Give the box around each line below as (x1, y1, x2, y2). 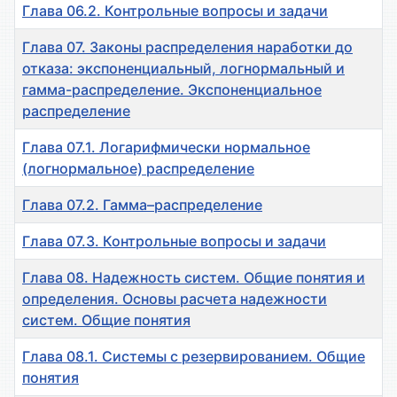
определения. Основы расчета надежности (22, 290, 327, 308)
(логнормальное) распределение (22, 160, 254, 178)
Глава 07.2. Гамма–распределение (22, 196, 262, 214)
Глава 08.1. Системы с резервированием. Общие (22, 347, 365, 366)
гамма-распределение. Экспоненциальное (22, 81, 322, 99)
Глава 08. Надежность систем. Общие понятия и (22, 269, 365, 287)
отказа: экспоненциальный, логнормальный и (22, 59, 345, 78)
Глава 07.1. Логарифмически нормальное (22, 138, 310, 157)
